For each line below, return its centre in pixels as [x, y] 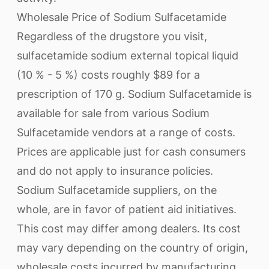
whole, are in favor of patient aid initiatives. [127, 209]
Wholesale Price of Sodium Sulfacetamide [122, 17]
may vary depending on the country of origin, [132, 248]
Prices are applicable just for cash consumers [131, 152]
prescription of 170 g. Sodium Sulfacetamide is [134, 94]
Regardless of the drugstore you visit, [112, 36]
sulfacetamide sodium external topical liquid [128, 56]
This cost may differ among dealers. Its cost [129, 228]
